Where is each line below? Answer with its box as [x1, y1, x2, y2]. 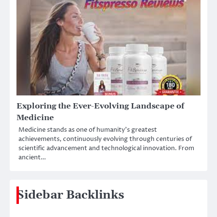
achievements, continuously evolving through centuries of [18, 134, 192, 143]
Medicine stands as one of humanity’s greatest [18, 125, 157, 134]
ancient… [18, 153, 46, 162]
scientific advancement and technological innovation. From [18, 143, 194, 153]
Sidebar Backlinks [16, 187, 124, 202]
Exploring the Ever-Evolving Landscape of [16, 101, 184, 111]
